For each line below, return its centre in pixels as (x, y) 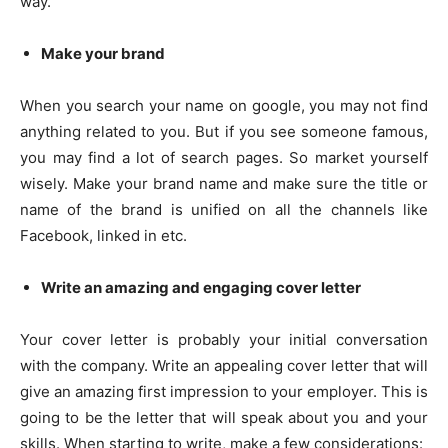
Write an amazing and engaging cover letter (201, 288)
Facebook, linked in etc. (103, 236)
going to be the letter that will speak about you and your (224, 418)
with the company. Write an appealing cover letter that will (224, 366)
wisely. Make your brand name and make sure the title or (224, 184)
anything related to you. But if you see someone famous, (224, 132)
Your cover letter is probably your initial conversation (224, 340)
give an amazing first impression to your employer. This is (224, 392)
